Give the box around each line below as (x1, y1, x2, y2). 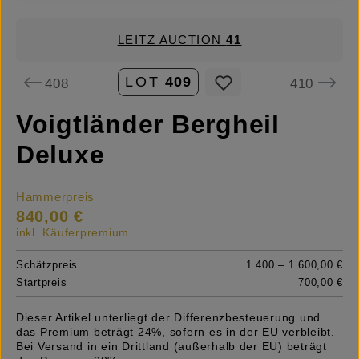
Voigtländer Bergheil (16, 110, 280, 139)
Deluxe (16, 140, 105, 170)
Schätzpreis (16, 259, 79, 272)
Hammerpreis (16, 191, 95, 204)
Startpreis (16, 276, 67, 289)
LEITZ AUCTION (117, 34, 227, 46)
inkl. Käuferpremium (16, 226, 130, 240)
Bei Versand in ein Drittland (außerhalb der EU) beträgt (16, 340, 327, 353)
